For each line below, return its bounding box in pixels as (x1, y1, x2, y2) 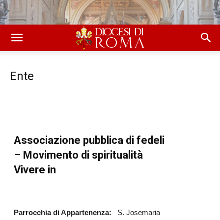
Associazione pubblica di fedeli (14, 134, 167, 146)
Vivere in (14, 164, 56, 176)
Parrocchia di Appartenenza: (14, 208, 117, 217)
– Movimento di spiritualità (14, 149, 143, 161)
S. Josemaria (117, 208, 160, 217)
